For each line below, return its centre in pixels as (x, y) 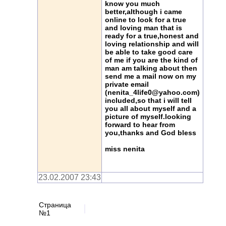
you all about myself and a (151, 108)
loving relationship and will (152, 44)
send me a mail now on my (151, 76)
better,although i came (144, 11)
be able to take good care (149, 52)
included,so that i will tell (148, 100)
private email (127, 84)
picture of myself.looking (148, 116)
